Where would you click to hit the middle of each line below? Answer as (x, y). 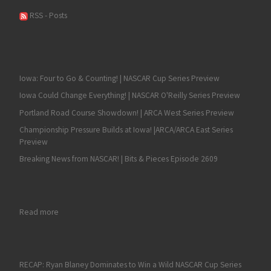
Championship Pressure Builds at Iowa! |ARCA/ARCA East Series (126, 130)
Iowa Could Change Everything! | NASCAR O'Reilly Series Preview (129, 96)
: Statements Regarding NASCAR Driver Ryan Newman (149, 211)
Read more (39, 212)
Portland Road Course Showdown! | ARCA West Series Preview (126, 113)
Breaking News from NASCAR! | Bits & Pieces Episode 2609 (118, 159)
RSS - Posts (47, 16)
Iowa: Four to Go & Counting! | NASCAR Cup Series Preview (119, 78)
